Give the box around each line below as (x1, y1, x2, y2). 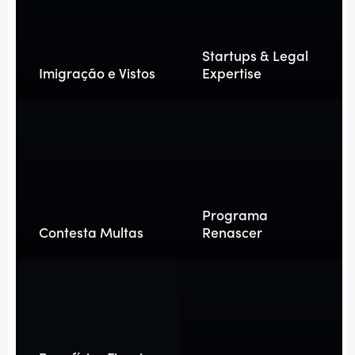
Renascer (201, 222, 262, 242)
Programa (201, 204, 268, 225)
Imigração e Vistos (38, 62, 155, 82)
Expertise (201, 62, 261, 82)
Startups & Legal (201, 44, 308, 65)
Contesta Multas (38, 222, 143, 242)
